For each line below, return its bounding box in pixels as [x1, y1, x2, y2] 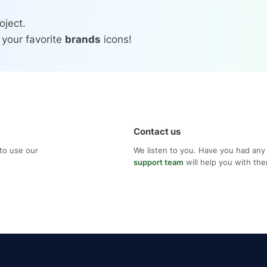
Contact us [133, 126, 181, 138]
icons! [101, 33, 132, 46]
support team [133, 157, 184, 167]
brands [65, 33, 101, 46]
